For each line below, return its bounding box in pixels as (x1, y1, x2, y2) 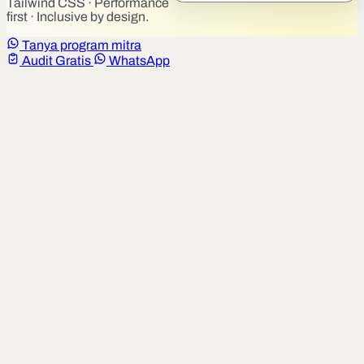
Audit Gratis (22, 53, 91, 67)
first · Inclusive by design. (6, 9, 149, 24)
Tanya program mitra (22, 37, 141, 52)
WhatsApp (109, 53, 170, 67)
